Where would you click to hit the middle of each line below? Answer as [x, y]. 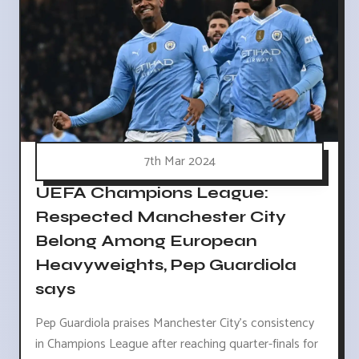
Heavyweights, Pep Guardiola [166, 264]
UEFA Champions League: [152, 192]
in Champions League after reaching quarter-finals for [177, 344]
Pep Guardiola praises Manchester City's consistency [175, 323]
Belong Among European [146, 240]
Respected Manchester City [161, 216]
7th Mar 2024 [179, 161]
